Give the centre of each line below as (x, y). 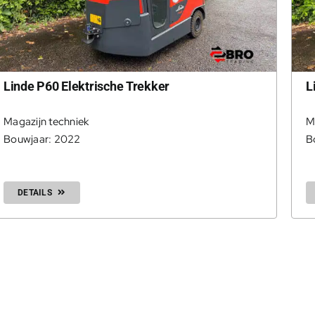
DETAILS (34, 193)
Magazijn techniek (46, 122)
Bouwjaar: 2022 (42, 140)
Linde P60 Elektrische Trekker (86, 86)
